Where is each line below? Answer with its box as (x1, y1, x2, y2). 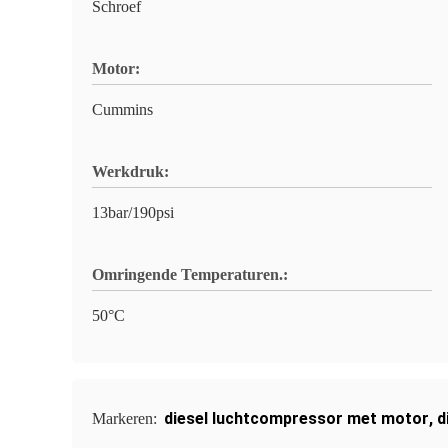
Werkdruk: (92, 163, 169, 180)
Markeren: (92, 410, 161, 427)
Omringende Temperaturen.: (92, 266, 288, 283)
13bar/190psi (92, 204, 174, 221)
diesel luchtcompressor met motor (164, 409, 429, 428)
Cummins (92, 101, 153, 118)
